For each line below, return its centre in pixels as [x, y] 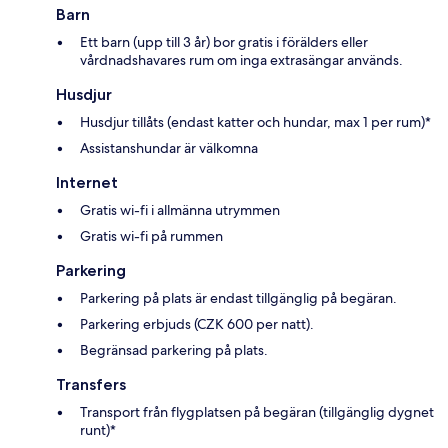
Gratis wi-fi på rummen [151, 235]
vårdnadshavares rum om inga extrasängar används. [241, 59]
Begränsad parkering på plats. [174, 349]
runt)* [98, 429]
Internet [87, 182]
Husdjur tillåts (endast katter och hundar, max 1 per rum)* [255, 121]
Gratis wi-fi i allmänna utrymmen [180, 209]
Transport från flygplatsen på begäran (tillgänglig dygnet [257, 411]
